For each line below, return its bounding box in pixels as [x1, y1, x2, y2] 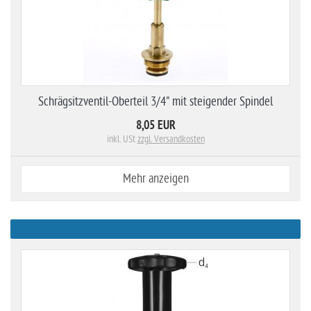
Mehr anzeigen [122, 171, 189, 186]
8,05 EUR [135, 119, 176, 134]
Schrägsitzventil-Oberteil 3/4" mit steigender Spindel [38, 94, 273, 109]
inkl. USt [106, 133, 137, 145]
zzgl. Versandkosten [137, 133, 205, 145]
